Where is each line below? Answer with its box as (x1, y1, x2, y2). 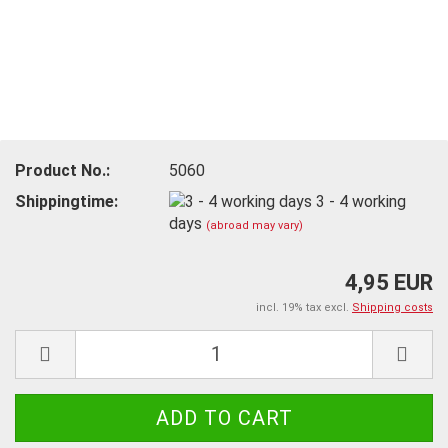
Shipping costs (352, 300, 433, 314)
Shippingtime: (15, 191, 118, 211)
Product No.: (15, 160, 110, 180)
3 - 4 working (316, 191, 407, 211)
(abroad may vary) (206, 219, 304, 233)
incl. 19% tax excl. (256, 300, 352, 314)
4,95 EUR (345, 269, 433, 295)
